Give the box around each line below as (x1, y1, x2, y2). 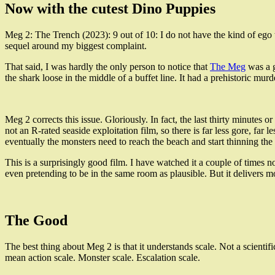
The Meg (210, 61, 246, 72)
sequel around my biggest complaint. (5, 41, 147, 52)
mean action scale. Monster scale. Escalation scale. (5, 252, 200, 263)
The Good (5, 212, 68, 229)
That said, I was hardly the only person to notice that (5, 61, 210, 72)
